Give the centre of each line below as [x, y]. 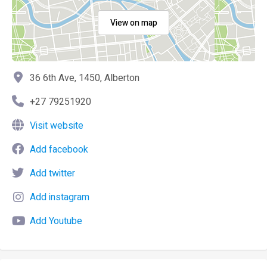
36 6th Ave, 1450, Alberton [85, 78]
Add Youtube [56, 221]
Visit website [57, 126]
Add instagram [60, 197]
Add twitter [52, 173]
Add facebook [59, 150]
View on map [133, 23]
